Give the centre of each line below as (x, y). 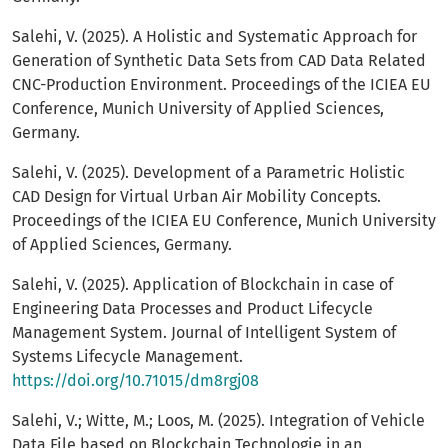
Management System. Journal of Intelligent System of (204, 333)
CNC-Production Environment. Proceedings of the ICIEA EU (221, 85)
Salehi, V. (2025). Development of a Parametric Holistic (208, 173)
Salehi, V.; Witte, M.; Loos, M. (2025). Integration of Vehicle (218, 421)
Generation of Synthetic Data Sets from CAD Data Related (219, 61)
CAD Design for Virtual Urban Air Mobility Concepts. (196, 197)
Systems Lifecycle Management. (127, 357)
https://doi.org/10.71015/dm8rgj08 (135, 381)
